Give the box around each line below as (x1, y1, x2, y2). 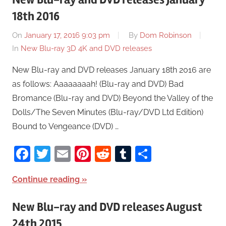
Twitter (50, 144, 102, 163)
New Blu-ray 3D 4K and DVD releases (21, 43, 152, 53)
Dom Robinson (140, 30, 192, 40)
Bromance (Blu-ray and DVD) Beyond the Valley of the (12, 93, 213, 103)
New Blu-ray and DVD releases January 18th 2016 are (12, 65, 211, 75)
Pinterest (91, 144, 157, 163)
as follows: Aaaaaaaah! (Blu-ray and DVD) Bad (12, 79, 184, 89)
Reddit (111, 144, 160, 163)
